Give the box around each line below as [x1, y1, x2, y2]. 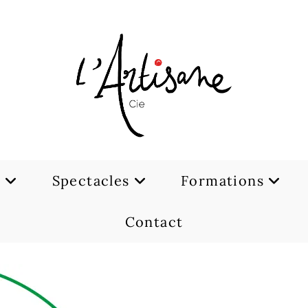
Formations [181, 172, 264, 189]
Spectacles [52, 172, 130, 189]
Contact [124, 213, 184, 230]
